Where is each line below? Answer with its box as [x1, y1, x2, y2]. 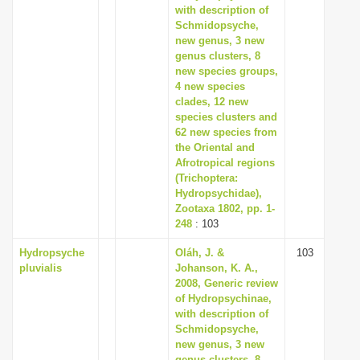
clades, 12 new [175, 96, 248, 108]
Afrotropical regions [175, 157, 275, 169]
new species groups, [175, 65, 278, 77]
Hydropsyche [19, 247, 84, 259]
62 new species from [175, 126, 277, 138]
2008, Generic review [175, 277, 278, 289]
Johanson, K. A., [175, 262, 258, 274]
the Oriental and [175, 141, 255, 153]
